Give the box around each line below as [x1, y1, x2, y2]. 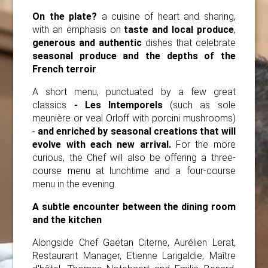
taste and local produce [124, 24, 234, 36]
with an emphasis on [32, 24, 124, 36]
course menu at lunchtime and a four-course [32, 165, 236, 177]
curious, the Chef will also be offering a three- [32, 152, 236, 164]
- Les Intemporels [66, 99, 163, 111]
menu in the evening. [32, 178, 117, 190]
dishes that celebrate [142, 37, 236, 49]
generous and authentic [32, 37, 142, 49]
